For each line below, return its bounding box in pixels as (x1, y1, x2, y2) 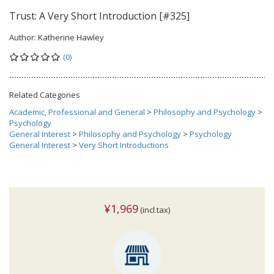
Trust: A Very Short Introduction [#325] (9, 9, 190, 23)
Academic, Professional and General (9, 106, 145, 117)
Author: (9, 32, 38, 43)
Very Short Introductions (79, 139, 169, 150)
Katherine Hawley (38, 32, 104, 43)
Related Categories (9, 89, 80, 100)
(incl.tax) (138, 204, 170, 215)
